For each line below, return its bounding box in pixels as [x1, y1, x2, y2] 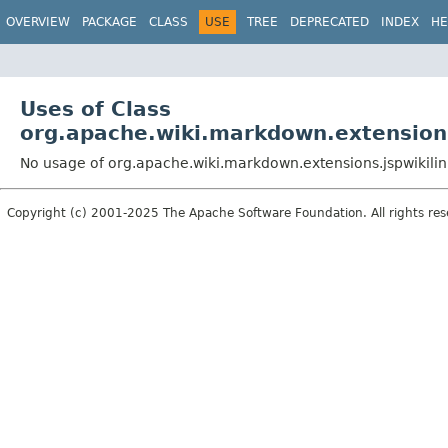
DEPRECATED [290, 15, 369, 29]
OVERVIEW [6, 15, 70, 29]
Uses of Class [20, 96, 171, 121]
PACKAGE [82, 15, 137, 29]
